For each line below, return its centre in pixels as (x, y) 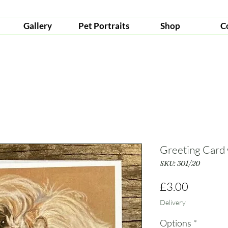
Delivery (173, 203)
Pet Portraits (104, 26)
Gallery (38, 26)
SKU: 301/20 (180, 164)
